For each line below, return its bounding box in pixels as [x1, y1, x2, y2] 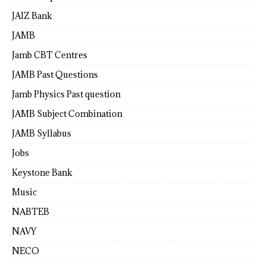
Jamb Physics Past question [12, 88, 121, 100]
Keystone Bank [12, 166, 72, 178]
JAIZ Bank [12, 9, 52, 21]
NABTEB [12, 205, 49, 217]
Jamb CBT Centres [12, 49, 87, 61]
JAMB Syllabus [12, 127, 71, 139]
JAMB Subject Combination [12, 107, 122, 119]
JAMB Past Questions [12, 68, 98, 80]
